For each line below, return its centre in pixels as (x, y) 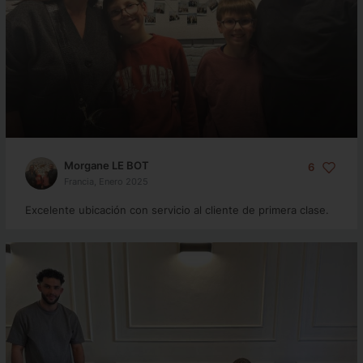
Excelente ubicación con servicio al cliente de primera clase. (177, 210)
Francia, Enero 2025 (106, 181)
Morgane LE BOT (106, 165)
